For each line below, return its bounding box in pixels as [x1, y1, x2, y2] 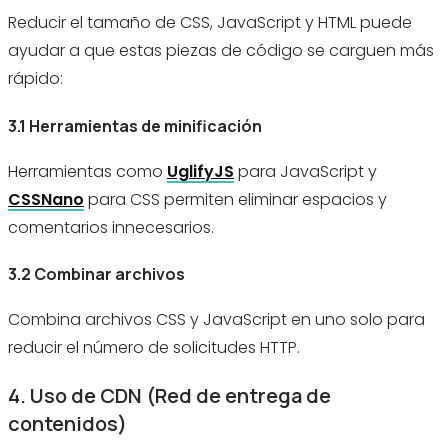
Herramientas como [8, 159, 167, 183]
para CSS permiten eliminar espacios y [84, 187, 387, 211]
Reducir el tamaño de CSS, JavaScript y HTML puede [8, 11, 412, 35]
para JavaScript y [234, 159, 377, 183]
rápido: [8, 67, 63, 91]
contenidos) [8, 410, 127, 438]
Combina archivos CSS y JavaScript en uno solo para [8, 308, 425, 332]
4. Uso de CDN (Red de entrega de [8, 382, 331, 410]
